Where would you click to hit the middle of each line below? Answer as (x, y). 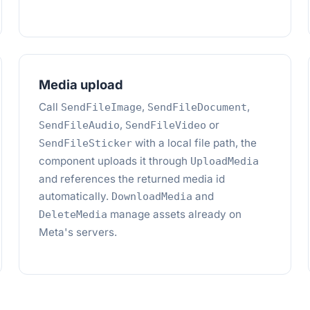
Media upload (81, 84)
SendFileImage (101, 107)
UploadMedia (224, 161)
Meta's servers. (77, 232)
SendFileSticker (85, 143)
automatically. (75, 196)
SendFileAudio (79, 125)
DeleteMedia (73, 215)
